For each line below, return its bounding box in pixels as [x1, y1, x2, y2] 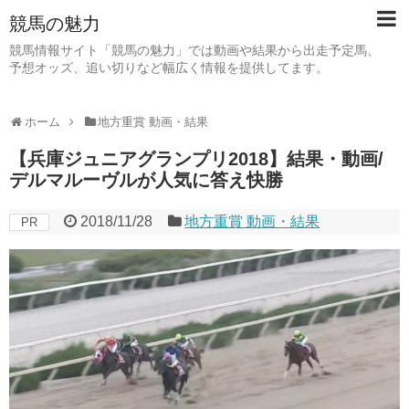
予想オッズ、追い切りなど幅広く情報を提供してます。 [9, 60, 329, 75]
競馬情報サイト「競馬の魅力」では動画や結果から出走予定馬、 [9, 43, 380, 58]
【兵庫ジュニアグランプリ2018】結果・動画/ [9, 149, 383, 169]
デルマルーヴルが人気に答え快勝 [9, 170, 283, 190]
